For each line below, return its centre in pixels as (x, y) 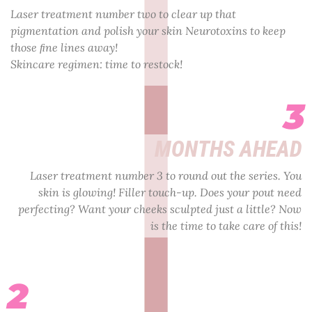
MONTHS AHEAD (228, 149)
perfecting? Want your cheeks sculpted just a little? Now (160, 209)
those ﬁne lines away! (64, 47)
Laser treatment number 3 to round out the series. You (166, 176)
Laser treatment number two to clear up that (123, 14)
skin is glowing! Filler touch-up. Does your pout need (170, 193)
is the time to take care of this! (226, 226)
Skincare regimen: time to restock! (96, 64)
